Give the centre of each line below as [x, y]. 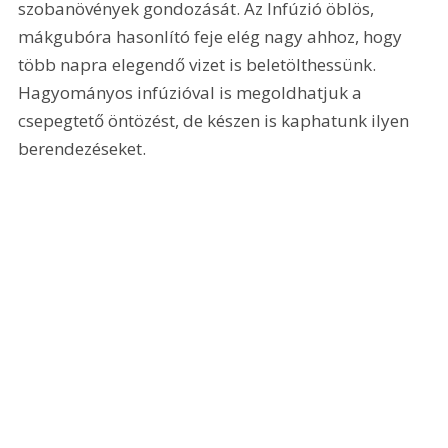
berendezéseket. [82, 148]
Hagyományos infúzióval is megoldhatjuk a [192, 92]
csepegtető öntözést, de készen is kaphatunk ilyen [216, 120]
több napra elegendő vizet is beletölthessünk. [199, 64]
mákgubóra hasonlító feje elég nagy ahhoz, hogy [212, 36]
